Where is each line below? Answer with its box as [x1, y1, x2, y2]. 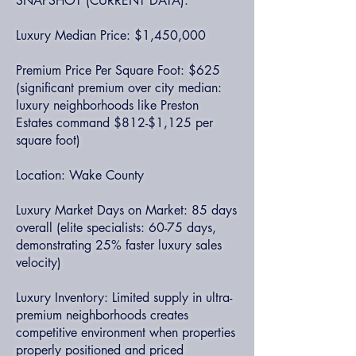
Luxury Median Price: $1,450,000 [16, 27, 206, 44]
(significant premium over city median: [16, 79, 222, 96]
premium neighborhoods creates [16, 307, 188, 323]
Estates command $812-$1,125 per [16, 114, 213, 131]
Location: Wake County [16, 167, 144, 184]
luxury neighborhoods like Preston [16, 97, 199, 114]
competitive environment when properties [16, 324, 235, 341]
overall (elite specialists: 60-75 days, [16, 219, 216, 236]
